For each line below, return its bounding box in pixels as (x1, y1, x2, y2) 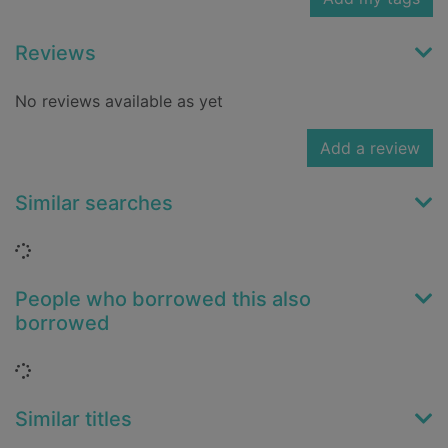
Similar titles (15, 407, 132, 432)
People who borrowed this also (15, 287, 311, 312)
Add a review (320, 138, 420, 159)
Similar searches (15, 191, 173, 216)
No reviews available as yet (15, 91, 223, 112)
